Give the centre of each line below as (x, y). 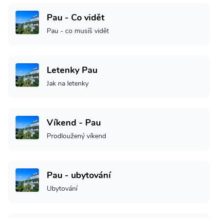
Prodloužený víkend (76, 136)
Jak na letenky (68, 84)
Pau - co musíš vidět (78, 31)
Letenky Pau (72, 70)
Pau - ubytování (79, 175)
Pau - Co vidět (76, 18)
